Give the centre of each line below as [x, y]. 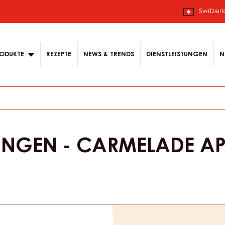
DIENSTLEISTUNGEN [177, 54]
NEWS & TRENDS [109, 54]
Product [196, 214]
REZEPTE [59, 54]
